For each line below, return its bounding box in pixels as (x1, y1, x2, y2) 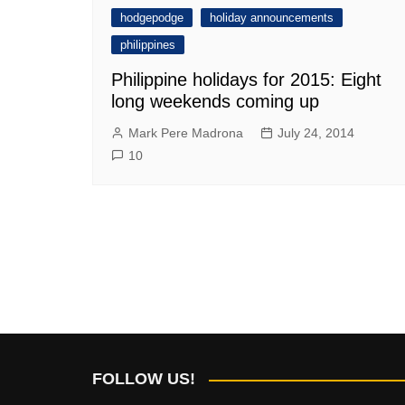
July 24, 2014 (278, 126, 354, 141)
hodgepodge (120, 11, 184, 25)
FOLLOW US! (92, 370, 195, 388)
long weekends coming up (111, 91, 319, 112)
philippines (120, 38, 175, 52)
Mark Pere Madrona (128, 126, 243, 141)
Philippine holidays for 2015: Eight (111, 70, 381, 90)
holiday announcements (210, 11, 334, 25)
